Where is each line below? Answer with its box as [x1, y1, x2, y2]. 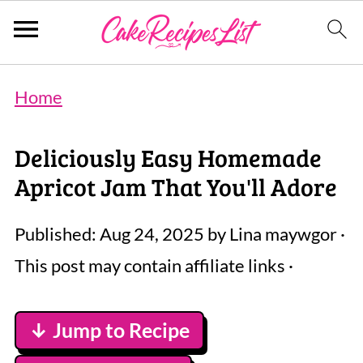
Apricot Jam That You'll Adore [14, 170, 337, 203]
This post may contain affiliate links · [14, 254, 293, 276]
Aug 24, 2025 [99, 223, 204, 245]
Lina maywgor [228, 223, 337, 245]
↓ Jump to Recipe [28, 318, 190, 342]
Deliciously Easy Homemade [14, 141, 322, 173]
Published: [14, 223, 100, 245]
